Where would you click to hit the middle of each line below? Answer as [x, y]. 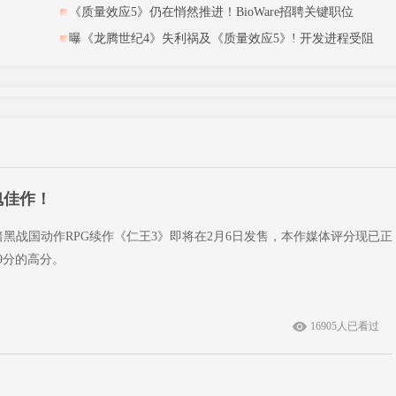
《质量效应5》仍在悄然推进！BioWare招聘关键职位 [211, 12]
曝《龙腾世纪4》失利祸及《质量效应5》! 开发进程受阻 [221, 38]
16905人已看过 [345, 326]
